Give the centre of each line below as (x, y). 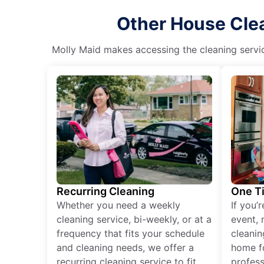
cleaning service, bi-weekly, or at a (134, 219)
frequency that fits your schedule (131, 233)
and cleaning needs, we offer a (125, 247)
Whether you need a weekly (118, 205)
